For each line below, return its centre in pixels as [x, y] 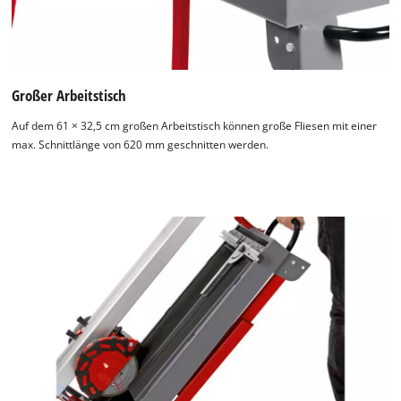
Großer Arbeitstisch [69, 95]
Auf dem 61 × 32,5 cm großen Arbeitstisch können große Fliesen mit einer [195, 125]
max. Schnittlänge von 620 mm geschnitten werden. [141, 144]
